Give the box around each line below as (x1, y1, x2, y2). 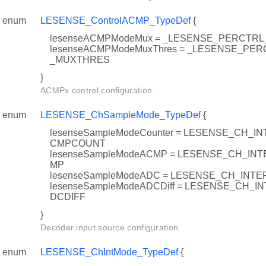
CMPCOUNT (50, 138, 106, 149)
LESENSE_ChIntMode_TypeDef (40, 247, 178, 258)
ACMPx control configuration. (40, 85, 155, 96)
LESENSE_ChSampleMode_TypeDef (40, 110, 201, 121)
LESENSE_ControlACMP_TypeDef (40, 15, 191, 26)
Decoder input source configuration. (40, 223, 181, 233)
